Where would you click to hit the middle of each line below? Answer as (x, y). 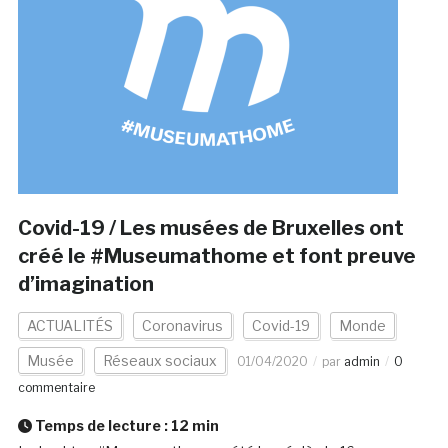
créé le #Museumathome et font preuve (216, 256)
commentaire (56, 388)
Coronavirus (182, 326)
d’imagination (85, 284)
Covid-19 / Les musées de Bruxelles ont (210, 228)
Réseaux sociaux (159, 361)
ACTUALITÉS (69, 326)
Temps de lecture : (101, 426)
